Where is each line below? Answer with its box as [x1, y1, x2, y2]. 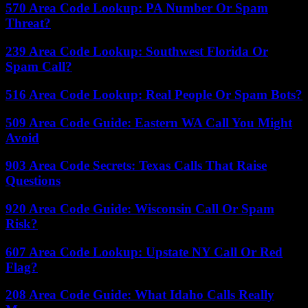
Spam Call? [5, 59, 72, 74]
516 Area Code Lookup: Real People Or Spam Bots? [5, 87, 302, 102]
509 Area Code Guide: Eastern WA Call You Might [5, 115, 292, 130]
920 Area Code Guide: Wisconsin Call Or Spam [5, 201, 274, 217]
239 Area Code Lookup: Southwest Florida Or [5, 44, 268, 59]
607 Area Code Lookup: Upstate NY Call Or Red [5, 244, 283, 259]
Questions [5, 173, 60, 188]
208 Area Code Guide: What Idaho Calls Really [5, 287, 274, 302]
